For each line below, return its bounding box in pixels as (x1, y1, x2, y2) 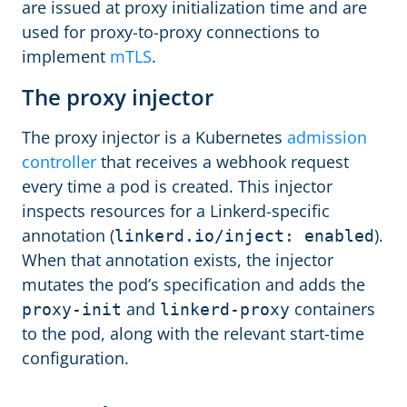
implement (22, 45, 110, 67)
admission (287, 125, 367, 148)
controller (22, 150, 96, 173)
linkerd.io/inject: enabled (114, 225, 374, 245)
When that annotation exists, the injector (22, 248, 333, 271)
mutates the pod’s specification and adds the (22, 273, 365, 295)
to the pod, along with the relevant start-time (22, 322, 364, 344)
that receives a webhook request (96, 150, 349, 173)
